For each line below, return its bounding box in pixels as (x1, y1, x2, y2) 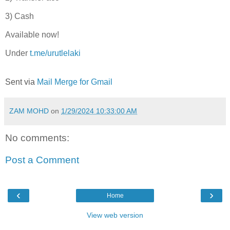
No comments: (5, 132, 69, 143)
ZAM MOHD (9, 106, 49, 115)
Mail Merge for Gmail (37, 77, 112, 86)
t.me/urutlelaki (30, 48, 81, 57)
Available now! (5, 30, 59, 39)
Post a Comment (5, 155, 79, 166)
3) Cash (5, 12, 34, 21)
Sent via (5, 77, 37, 86)
